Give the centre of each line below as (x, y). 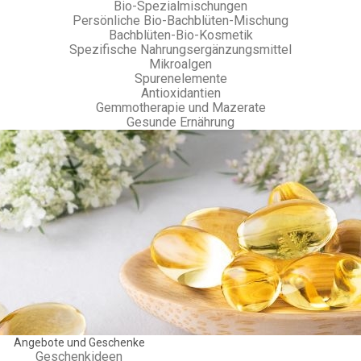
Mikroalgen (180, 64)
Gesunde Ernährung (180, 122)
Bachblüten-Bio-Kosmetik (180, 35)
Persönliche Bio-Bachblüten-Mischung (180, 21)
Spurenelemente (180, 79)
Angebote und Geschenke (79, 342)
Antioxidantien (180, 93)
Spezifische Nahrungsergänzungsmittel (180, 50)
